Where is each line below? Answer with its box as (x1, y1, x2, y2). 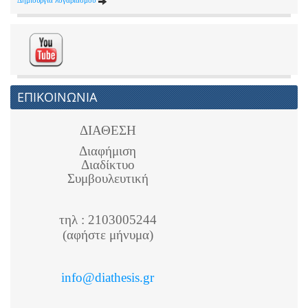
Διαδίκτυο (80, 157, 135, 172)
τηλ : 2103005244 (58, 212, 157, 227)
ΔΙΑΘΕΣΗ (79, 122, 136, 137)
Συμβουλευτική (67, 170, 148, 186)
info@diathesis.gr (61, 269, 154, 285)
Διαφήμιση (79, 143, 136, 158)
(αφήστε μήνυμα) (62, 227, 153, 242)
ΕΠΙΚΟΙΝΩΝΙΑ (17, 88, 97, 105)
